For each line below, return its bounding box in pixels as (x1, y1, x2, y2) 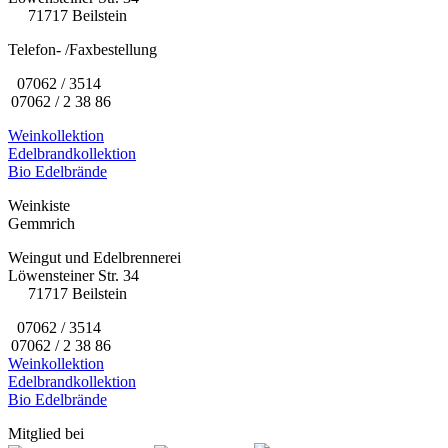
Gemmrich (8, 215, 75, 233)
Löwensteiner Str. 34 (8, 267, 139, 285)
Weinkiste (8, 197, 70, 215)
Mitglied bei (8, 425, 84, 443)
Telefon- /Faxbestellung (8, 41, 157, 59)
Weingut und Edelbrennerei (8, 249, 181, 267)
